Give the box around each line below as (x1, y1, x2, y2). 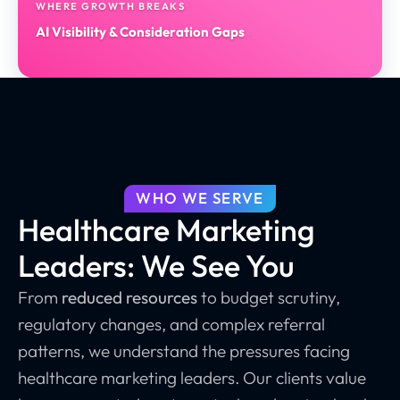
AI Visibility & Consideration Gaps (36, 23, 245, 41)
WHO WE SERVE (136, 188, 264, 208)
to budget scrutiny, (197, 287, 340, 309)
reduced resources (62, 287, 197, 309)
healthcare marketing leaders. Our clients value (18, 367, 366, 389)
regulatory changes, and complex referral (18, 313, 325, 336)
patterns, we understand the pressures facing (18, 340, 350, 362)
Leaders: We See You (18, 246, 295, 286)
